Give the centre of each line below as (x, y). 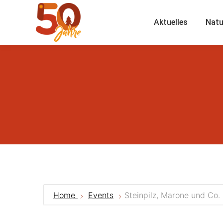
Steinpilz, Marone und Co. (172, 195)
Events (101, 195)
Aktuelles (171, 22)
